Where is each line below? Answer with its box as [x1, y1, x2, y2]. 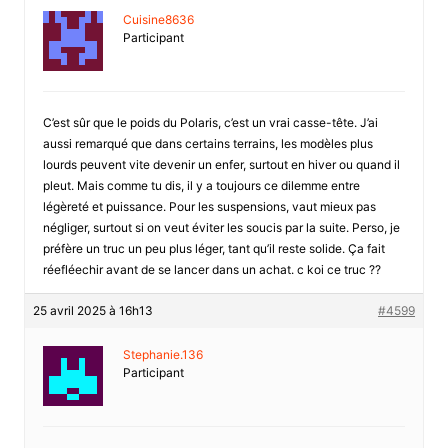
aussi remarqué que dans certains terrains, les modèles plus [42, 135, 373, 151]
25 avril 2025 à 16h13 [32, 302, 153, 318]
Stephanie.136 [122, 346, 203, 362]
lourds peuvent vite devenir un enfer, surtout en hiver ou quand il [42, 156, 400, 172]
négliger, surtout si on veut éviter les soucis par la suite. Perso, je [42, 219, 400, 235]
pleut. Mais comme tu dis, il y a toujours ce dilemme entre [42, 177, 360, 193]
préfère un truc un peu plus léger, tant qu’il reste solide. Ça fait [42, 240, 385, 256]
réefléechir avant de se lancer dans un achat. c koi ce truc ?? [42, 261, 381, 277]
